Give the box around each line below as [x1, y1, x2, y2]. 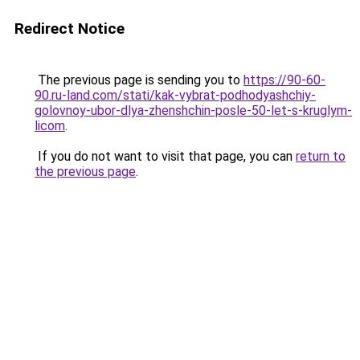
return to [296, 149, 346, 164]
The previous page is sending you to [35, 72, 243, 88]
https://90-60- [243, 72, 325, 88]
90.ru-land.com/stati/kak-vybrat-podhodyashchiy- [35, 88, 316, 103]
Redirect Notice [14, 19, 125, 38]
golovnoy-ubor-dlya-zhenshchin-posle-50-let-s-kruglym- [35, 103, 352, 118]
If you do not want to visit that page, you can [35, 149, 296, 164]
